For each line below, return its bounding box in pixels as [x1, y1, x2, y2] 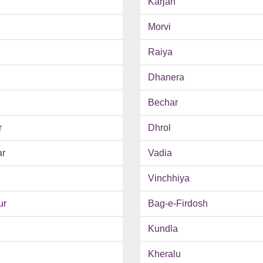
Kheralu [148, 249, 181, 259]
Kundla [148, 224, 178, 234]
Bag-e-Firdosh [148, 198, 208, 209]
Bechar [148, 97, 178, 108]
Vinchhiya [148, 173, 190, 184]
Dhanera [148, 72, 184, 83]
